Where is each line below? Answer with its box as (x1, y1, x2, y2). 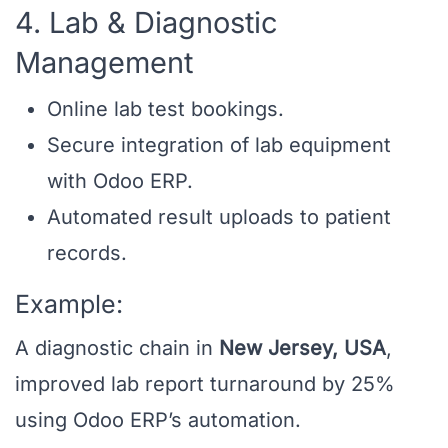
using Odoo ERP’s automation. (15, 408, 301, 433)
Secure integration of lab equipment (47, 133, 391, 158)
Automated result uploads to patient (47, 205, 391, 230)
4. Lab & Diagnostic (15, 5, 278, 41)
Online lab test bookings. (47, 97, 284, 122)
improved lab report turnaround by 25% (15, 372, 395, 397)
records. (47, 241, 127, 266)
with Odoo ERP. (47, 169, 193, 194)
